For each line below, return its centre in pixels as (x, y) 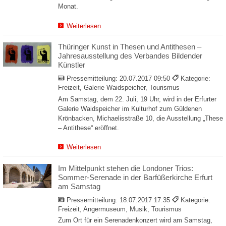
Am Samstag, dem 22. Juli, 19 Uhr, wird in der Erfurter (137, 99)
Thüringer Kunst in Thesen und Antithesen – (130, 47)
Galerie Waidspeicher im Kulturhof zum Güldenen (130, 108)
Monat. (68, 7)
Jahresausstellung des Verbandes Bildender (130, 56)
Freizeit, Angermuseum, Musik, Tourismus (120, 209)
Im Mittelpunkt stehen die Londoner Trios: (126, 168)
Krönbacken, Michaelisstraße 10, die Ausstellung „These (140, 118)
